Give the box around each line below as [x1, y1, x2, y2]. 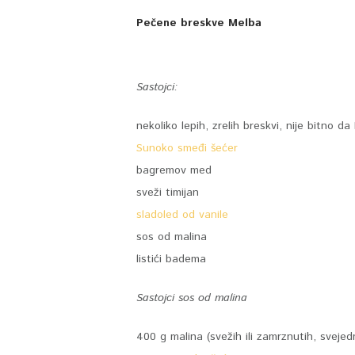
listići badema [136, 251, 206, 268]
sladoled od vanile [136, 207, 228, 223]
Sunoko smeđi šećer [136, 140, 238, 157]
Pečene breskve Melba [136, 15, 261, 32]
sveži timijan [136, 185, 199, 201]
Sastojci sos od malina [136, 290, 247, 307]
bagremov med [136, 162, 212, 179]
